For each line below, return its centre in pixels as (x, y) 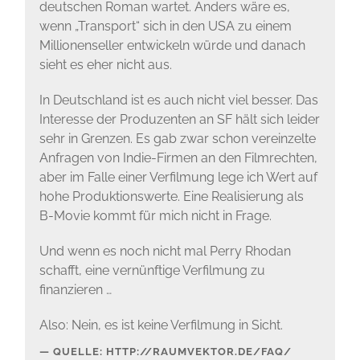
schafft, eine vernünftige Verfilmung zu (152, 270)
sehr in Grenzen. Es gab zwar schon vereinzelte (177, 138)
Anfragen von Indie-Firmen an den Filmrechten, (178, 157)
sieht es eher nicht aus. (105, 64)
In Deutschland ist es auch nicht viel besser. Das (178, 100)
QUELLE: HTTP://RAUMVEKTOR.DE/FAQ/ (172, 352)
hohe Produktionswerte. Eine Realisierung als (171, 196)
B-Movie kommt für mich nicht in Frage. (155, 215)
